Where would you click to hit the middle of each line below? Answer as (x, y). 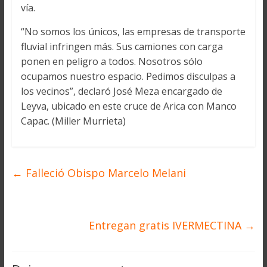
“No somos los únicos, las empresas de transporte (133, 32)
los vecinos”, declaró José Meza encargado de (121, 91)
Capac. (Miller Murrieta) (73, 121)
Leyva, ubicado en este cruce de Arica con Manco (128, 106)
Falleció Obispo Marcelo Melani (104, 173)
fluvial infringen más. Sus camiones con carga (122, 47)
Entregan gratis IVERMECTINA (167, 226)
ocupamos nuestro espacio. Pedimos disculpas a (128, 77)
